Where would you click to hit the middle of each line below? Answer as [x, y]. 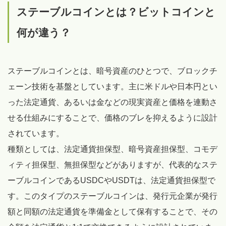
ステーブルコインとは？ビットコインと [116, 12]
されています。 [36, 134]
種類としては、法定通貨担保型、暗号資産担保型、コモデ [112, 149]
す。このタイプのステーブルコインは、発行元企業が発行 [112, 196]
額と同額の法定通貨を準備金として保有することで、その [112, 212]
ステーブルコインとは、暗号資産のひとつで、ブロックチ [112, 71]
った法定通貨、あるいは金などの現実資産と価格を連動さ [112, 102]
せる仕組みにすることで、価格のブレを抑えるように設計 [112, 118]
